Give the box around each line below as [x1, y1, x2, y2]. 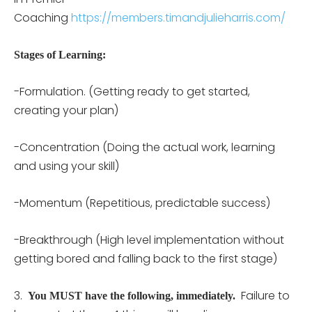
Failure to [235, 287, 290, 304]
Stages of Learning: [14, 48, 106, 61]
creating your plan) [14, 102, 118, 118]
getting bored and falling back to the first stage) [14, 250, 277, 267]
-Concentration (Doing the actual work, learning [14, 139, 275, 155]
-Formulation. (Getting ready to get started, [14, 83, 250, 100]
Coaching [14, 9, 71, 26]
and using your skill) [14, 157, 119, 174]
